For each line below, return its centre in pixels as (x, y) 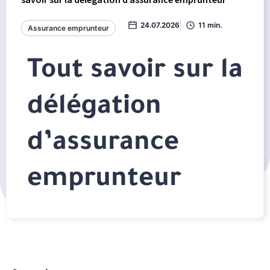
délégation (94, 108)
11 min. (210, 25)
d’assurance (103, 145)
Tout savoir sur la (135, 72)
